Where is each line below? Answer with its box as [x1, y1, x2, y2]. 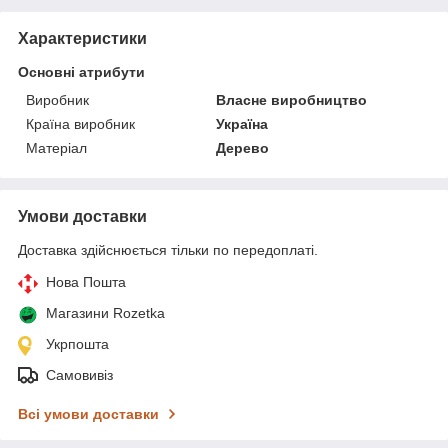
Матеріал [26, 139, 87, 156]
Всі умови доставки [18, 405, 159, 422]
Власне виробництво [216, 91, 368, 108]
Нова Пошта [46, 273, 126, 290]
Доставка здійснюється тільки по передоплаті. [18, 241, 318, 258]
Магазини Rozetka [46, 304, 165, 321]
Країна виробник [26, 115, 135, 132]
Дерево [216, 139, 270, 156]
